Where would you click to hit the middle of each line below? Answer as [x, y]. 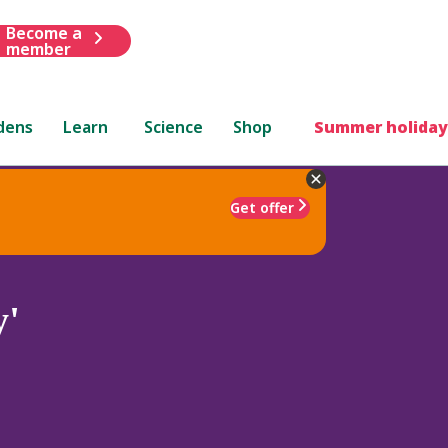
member [38, 48]
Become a [43, 32]
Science [174, 126]
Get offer [262, 207]
